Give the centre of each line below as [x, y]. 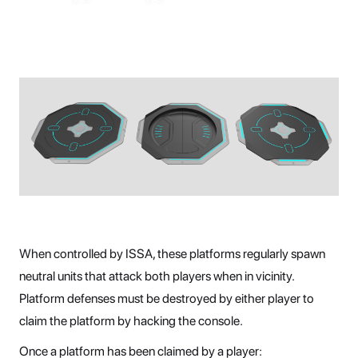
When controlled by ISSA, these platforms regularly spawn [172, 254]
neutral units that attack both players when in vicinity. [157, 276]
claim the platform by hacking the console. [131, 321]
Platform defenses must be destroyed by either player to [167, 299]
